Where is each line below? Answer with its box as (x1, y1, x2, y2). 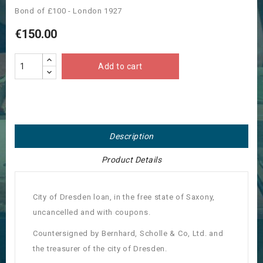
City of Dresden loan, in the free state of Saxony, (33, 193, 215, 202)
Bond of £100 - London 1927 (15, 6, 123, 16)
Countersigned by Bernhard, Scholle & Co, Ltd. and (33, 229, 224, 238)
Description (109, 131, 154, 141)
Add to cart (98, 62, 143, 72)
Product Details (101, 155, 162, 165)
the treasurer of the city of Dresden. (33, 244, 167, 254)
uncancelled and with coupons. (33, 208, 151, 217)
